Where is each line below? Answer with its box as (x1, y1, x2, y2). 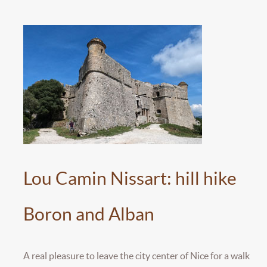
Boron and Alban (23, 203, 154, 224)
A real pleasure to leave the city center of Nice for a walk (23, 250, 250, 261)
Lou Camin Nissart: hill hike (23, 167, 237, 188)
